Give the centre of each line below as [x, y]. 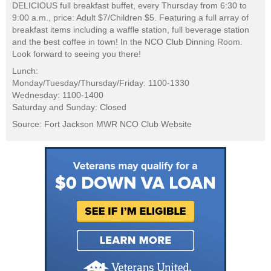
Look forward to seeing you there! [77, 54]
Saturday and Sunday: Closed [69, 107]
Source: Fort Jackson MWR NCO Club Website [102, 124]
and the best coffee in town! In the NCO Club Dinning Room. [127, 42]
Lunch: [25, 71]
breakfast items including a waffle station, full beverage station [131, 30]
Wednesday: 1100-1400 [58, 95]
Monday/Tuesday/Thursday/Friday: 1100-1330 [101, 83]
